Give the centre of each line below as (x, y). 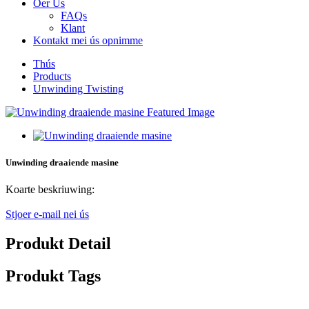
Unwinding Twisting (78, 89)
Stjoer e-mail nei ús (47, 215)
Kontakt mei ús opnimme (88, 40)
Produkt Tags (53, 276)
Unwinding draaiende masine (62, 163)
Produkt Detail (58, 244)
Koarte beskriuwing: (50, 190)
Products (52, 76)
